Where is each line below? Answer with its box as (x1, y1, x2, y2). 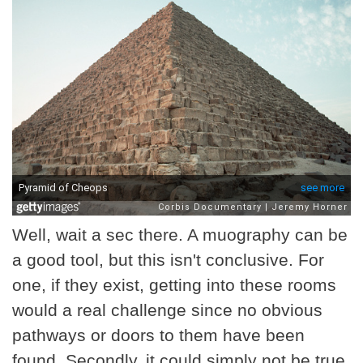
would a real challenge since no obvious (12, 301, 322, 320)
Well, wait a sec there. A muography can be (12, 225, 348, 245)
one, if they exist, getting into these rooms (12, 275, 336, 295)
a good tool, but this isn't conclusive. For (12, 250, 324, 270)
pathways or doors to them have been (12, 326, 305, 345)
